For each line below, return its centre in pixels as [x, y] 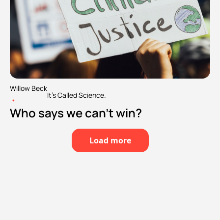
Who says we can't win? [76, 113]
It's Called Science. [77, 95]
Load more [110, 141]
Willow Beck [28, 88]
